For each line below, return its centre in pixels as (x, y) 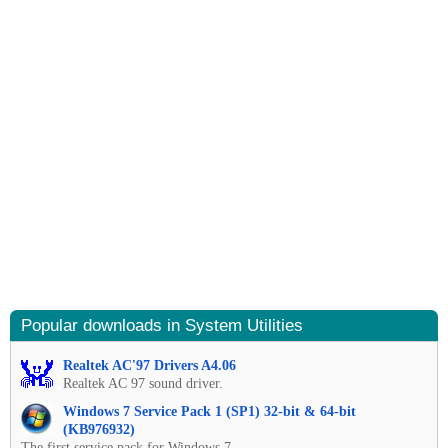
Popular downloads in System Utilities (162, 326)
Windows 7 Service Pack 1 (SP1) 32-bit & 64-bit (209, 412)
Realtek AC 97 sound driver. (143, 384)
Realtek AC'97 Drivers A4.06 (149, 366)
